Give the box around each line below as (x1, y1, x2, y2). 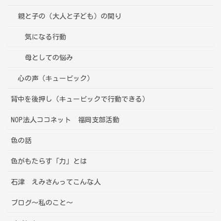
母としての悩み (25, 54, 73, 61)
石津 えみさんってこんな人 (11, 178, 101, 185)
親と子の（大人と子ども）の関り (18, 12, 121, 20)
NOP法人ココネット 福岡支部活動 (11, 116, 119, 123)
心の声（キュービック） (18, 74, 94, 82)
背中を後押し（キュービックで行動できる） (11, 95, 149, 103)
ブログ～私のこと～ (11, 199, 73, 206)
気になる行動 (25, 33, 66, 40)
